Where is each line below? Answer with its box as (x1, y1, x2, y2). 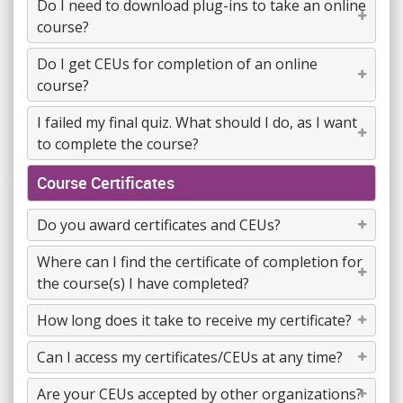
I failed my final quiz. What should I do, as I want (37, 112, 357, 132)
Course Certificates (37, 172, 175, 193)
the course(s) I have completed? (37, 273, 249, 293)
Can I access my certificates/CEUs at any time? (37, 347, 343, 367)
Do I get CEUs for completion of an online (37, 54, 318, 74)
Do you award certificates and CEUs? (37, 215, 281, 235)
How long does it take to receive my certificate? (37, 310, 352, 330)
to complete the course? (37, 134, 199, 154)
